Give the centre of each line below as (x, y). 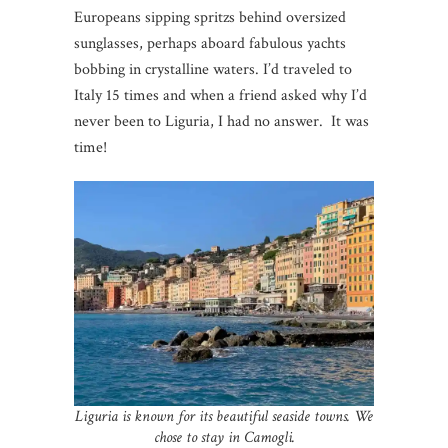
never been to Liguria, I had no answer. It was (221, 122)
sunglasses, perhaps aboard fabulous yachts (210, 44)
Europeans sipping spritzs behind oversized (210, 18)
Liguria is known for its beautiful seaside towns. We (224, 417)
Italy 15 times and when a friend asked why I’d (220, 96)
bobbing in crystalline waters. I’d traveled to (213, 70)
